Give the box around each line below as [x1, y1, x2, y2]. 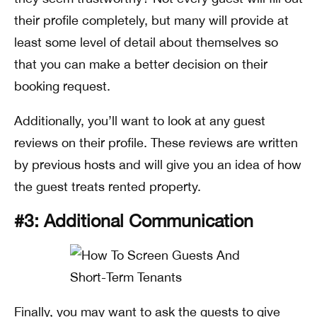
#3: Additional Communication [14, 209, 253, 231]
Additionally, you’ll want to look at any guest [14, 113, 265, 128]
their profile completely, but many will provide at [14, 12, 289, 28]
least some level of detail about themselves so [14, 34, 278, 50]
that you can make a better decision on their [14, 56, 267, 71]
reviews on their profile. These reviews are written [14, 134, 298, 150]
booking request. [14, 78, 110, 93]
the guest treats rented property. [14, 178, 201, 194]
